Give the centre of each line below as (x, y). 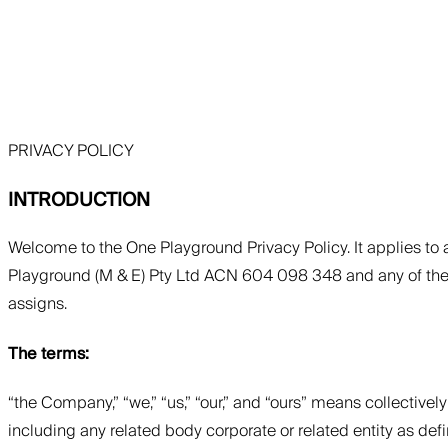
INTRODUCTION (79, 199)
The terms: (48, 353)
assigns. (37, 304)
